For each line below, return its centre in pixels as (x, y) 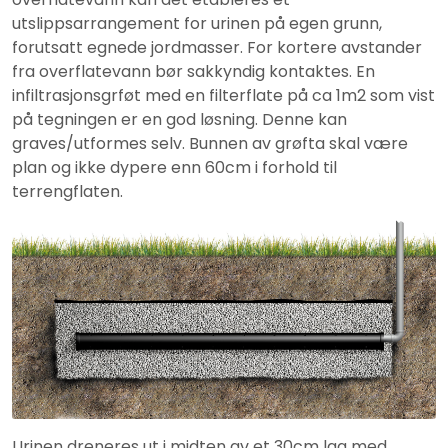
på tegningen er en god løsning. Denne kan (179, 119)
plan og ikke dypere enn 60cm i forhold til (174, 167)
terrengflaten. (67, 191)
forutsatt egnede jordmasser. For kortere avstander (217, 47)
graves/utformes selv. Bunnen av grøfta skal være (210, 143)
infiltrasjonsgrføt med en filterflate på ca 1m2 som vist (223, 95)
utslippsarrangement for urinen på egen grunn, (197, 23)
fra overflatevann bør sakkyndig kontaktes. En (193, 71)
